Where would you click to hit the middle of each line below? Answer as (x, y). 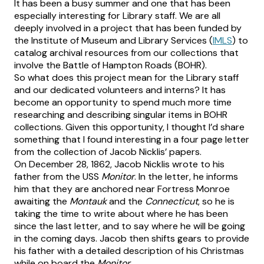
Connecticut (171, 202)
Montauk (88, 202)
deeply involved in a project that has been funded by (128, 28)
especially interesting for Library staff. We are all (117, 16)
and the (126, 202)
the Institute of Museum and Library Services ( (113, 41)
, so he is (216, 202)
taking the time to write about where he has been (121, 214)
